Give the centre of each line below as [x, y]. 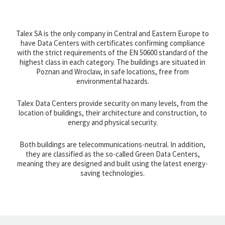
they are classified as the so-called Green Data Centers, [113, 154]
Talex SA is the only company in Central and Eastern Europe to [113, 34]
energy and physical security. [113, 123]
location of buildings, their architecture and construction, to [113, 113]
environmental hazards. [113, 81]
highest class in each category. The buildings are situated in [113, 62]
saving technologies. [113, 173]
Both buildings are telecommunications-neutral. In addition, [113, 145]
